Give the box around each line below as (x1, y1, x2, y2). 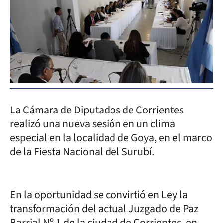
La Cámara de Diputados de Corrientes (10, 102, 184, 118)
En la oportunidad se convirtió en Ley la (10, 186, 188, 203)
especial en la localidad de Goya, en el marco (10, 129, 212, 146)
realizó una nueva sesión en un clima (10, 115, 175, 132)
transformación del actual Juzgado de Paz (10, 200, 198, 217)
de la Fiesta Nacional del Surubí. (10, 143, 156, 160)
